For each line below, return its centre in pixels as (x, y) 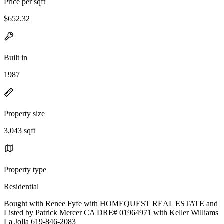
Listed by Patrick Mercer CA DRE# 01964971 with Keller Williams (111, 212)
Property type (25, 169)
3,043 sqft (20, 130)
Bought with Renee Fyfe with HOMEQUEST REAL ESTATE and (111, 203)
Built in (16, 57)
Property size (24, 113)
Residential (21, 186)
